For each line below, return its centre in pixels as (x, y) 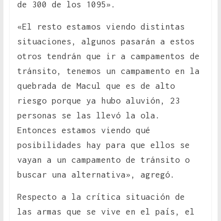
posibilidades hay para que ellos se (103, 145)
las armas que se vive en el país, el (106, 212)
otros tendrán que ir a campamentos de (108, 56)
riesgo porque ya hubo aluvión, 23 (98, 101)
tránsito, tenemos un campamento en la (108, 71)
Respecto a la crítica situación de (101, 197)
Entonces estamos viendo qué (84, 130)
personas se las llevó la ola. (89, 116)
